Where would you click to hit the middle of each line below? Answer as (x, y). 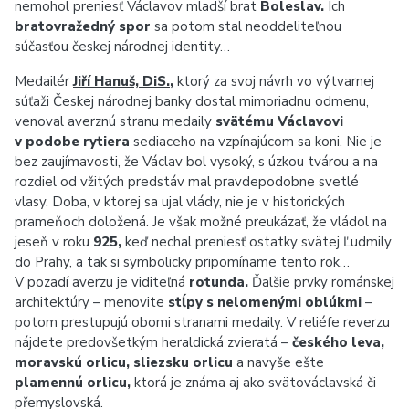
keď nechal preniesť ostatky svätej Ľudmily (257, 242)
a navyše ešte (278, 362)
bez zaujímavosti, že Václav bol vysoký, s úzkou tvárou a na (196, 162)
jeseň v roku (54, 242)
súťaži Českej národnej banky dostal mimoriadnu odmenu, (192, 101)
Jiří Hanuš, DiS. (121, 81)
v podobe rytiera (72, 142)
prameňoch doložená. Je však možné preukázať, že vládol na (201, 222)
